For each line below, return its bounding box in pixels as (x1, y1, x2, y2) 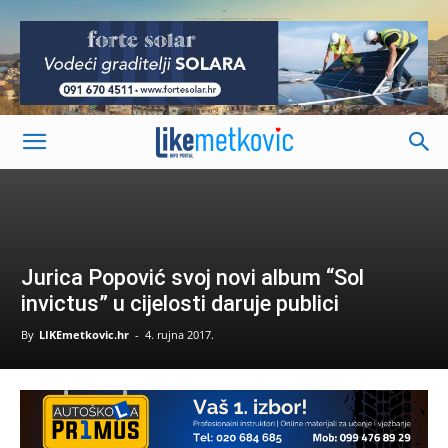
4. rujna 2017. (145, 327, 214, 342)
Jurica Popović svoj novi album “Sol (21, 265, 364, 290)
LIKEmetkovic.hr (39, 327, 129, 342)
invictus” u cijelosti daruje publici (21, 291, 339, 316)
